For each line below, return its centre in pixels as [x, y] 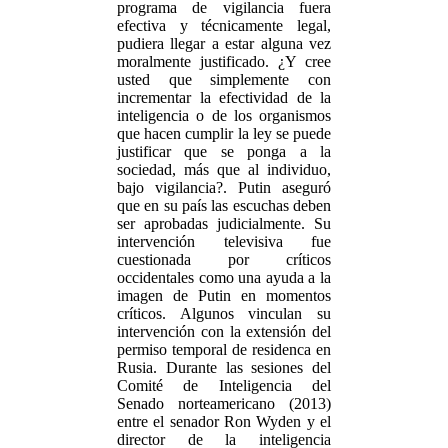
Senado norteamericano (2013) [224, 403]
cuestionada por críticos [224, 259]
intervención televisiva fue [224, 241]
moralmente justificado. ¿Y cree [224, 61]
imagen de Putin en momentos [224, 295]
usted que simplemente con [224, 79]
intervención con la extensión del [224, 331]
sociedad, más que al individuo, [224, 169]
